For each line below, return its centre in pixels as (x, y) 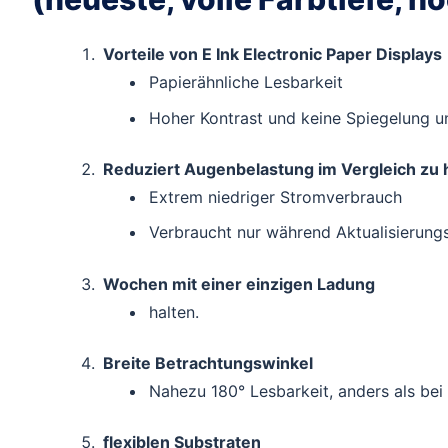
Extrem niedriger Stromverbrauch (276, 196)
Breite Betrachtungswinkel (207, 362)
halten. (174, 311)
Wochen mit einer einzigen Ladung (238, 283)
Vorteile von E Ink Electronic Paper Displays (272, 54)
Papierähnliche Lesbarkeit (246, 82)
